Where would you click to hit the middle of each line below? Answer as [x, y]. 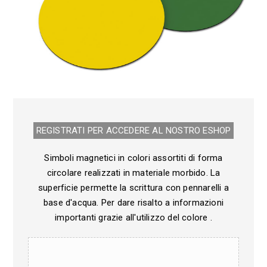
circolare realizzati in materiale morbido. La [133, 173]
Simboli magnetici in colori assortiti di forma [133, 158]
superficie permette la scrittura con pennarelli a [133, 187]
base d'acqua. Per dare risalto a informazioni [133, 202]
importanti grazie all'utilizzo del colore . [133, 217]
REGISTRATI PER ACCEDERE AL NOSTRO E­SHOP [133, 130]
